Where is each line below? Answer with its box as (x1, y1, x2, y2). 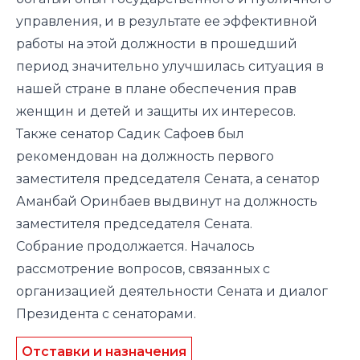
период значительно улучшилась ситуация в (16, 58, 324, 74)
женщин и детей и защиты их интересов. (16, 103, 296, 119)
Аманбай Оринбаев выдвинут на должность (16, 193, 317, 209)
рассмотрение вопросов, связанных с (16, 260, 270, 276)
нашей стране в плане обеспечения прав (16, 80, 297, 96)
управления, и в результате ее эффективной (16, 13, 317, 29)
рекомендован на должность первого (16, 148, 274, 164)
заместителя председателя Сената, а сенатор (16, 170, 320, 186)
